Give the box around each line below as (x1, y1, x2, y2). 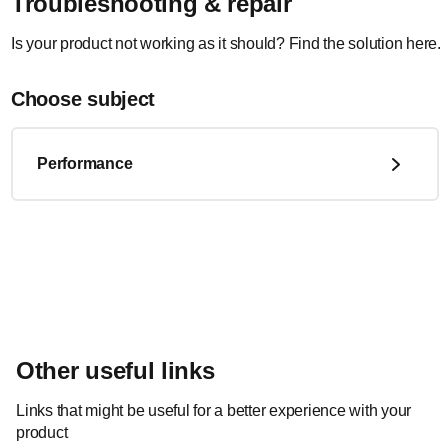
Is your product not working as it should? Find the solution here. (11, 35, 441, 52)
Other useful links (16, 357, 215, 384)
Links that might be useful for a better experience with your (16, 402, 411, 419)
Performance (37, 155, 133, 172)
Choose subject (11, 88, 156, 110)
